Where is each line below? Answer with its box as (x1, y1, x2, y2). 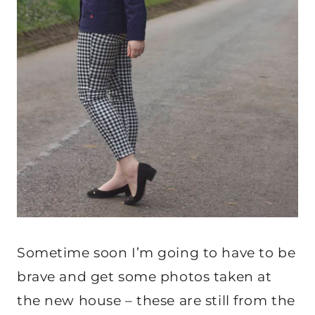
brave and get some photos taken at (17, 268, 272, 285)
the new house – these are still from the (17, 292, 295, 309)
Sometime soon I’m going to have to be (17, 244, 296, 261)
